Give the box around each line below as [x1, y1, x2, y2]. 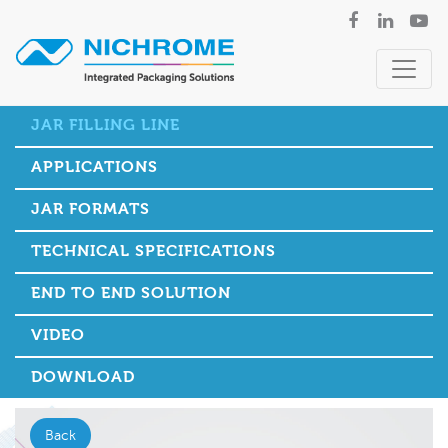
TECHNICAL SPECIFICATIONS [31, 243, 276, 260]
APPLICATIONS [31, 159, 158, 176]
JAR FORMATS [31, 201, 150, 218]
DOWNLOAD [31, 369, 135, 386]
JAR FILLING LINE [31, 117, 180, 134]
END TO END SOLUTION [31, 285, 231, 302]
